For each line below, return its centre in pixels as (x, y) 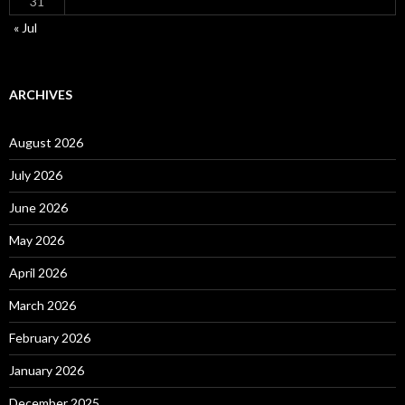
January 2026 (47, 370)
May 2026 (37, 240)
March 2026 (42, 305)
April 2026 (38, 272)
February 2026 (50, 337)
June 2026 (38, 207)
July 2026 (36, 174)
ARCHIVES (41, 94)
